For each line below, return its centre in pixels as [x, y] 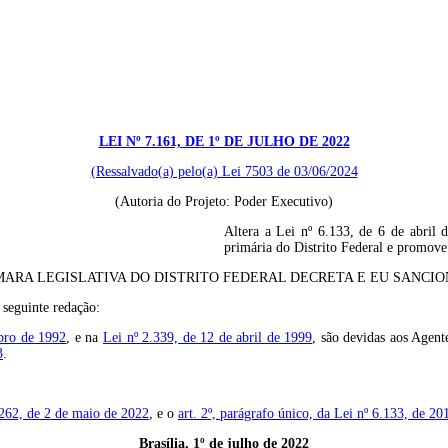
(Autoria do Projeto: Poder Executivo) [224, 201]
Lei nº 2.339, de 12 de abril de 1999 [208, 337]
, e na [84, 337]
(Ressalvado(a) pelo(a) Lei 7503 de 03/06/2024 [224, 171]
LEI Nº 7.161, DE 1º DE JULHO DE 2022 [224, 141]
